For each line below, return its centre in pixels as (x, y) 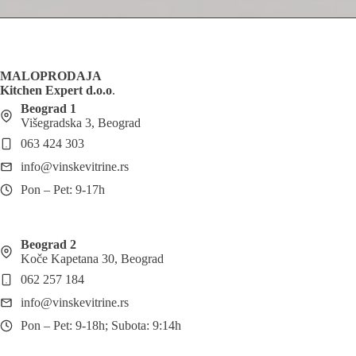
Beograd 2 (48, 245)
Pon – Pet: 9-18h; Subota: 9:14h (101, 326)
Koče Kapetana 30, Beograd (92, 259)
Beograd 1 (48, 109)
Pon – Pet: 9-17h (63, 190)
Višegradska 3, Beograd (81, 123)
